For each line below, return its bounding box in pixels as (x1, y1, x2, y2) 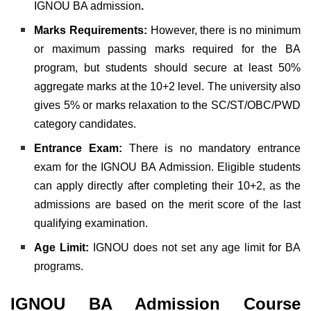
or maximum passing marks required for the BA (34, 43, 301, 56)
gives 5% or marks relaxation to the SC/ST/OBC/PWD (34, 99, 301, 112)
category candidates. (34, 118, 140, 131)
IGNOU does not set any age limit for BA (89, 242, 301, 254)
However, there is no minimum (146, 24, 301, 37)
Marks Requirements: (34, 24, 147, 37)
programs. (34, 260, 87, 273)
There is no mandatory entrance (121, 142, 301, 155)
